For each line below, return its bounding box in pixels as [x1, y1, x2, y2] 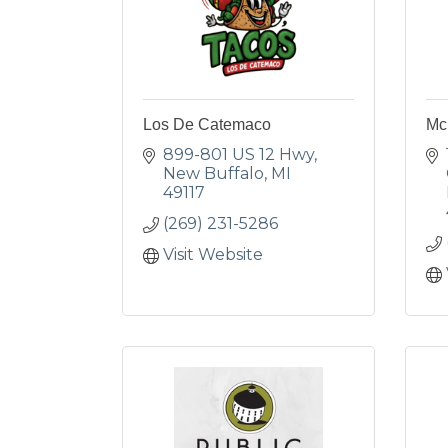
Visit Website [163, 245, 263, 264]
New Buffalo [163, 164, 264, 183]
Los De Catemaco [143, 116, 271, 133]
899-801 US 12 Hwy [163, 145, 314, 164]
